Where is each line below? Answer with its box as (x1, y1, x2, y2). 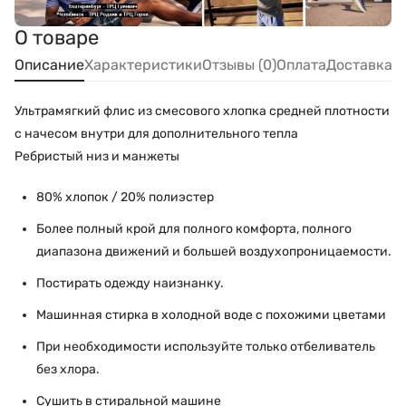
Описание (14, 56, 84, 73)
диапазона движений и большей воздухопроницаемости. (36, 244, 391, 259)
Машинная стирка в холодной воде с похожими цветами (36, 307, 386, 323)
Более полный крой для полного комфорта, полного (36, 221, 352, 237)
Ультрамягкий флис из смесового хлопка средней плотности (14, 103, 390, 119)
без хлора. (36, 362, 100, 377)
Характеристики (84, 56, 202, 73)
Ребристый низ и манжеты (14, 149, 179, 164)
